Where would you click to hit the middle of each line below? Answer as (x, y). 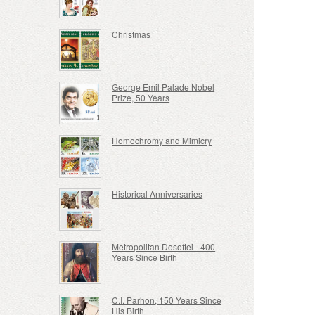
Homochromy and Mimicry (162, 141)
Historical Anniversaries (157, 193)
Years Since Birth (145, 257)
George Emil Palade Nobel (163, 87)
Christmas (131, 34)
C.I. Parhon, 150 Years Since (167, 300)
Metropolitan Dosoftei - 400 (164, 247)
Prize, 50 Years (141, 98)
